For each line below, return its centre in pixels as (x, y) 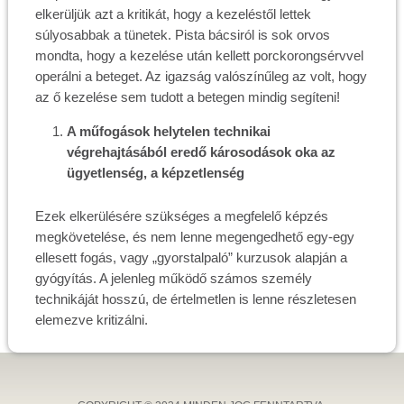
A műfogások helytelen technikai (168, 131)
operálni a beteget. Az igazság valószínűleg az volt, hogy (201, 76)
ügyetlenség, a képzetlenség (155, 173)
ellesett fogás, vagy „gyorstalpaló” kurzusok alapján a (191, 257)
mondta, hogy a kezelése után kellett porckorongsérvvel (199, 55)
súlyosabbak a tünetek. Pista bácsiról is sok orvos (182, 35)
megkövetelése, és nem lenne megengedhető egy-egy (194, 237)
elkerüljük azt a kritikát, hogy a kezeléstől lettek (173, 14)
